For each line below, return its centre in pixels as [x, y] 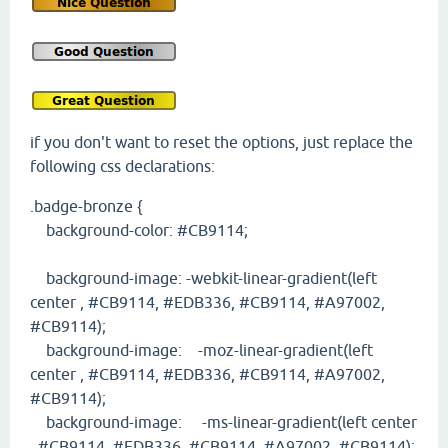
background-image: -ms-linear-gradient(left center [223, 422]
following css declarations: [122, 166]
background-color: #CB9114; [139, 230]
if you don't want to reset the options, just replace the [221, 142]
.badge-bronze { [86, 206]
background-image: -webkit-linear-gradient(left [203, 278]
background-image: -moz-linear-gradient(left [201, 350]
